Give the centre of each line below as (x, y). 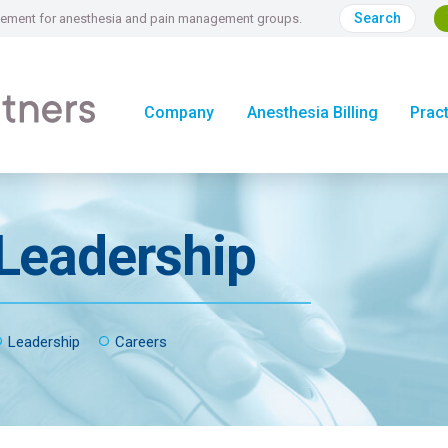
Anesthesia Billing (312, 112)
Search (377, 17)
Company (178, 112)
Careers (140, 341)
